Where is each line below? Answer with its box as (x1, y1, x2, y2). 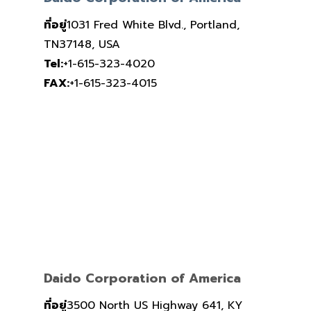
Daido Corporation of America (43, 269, 241, 289)
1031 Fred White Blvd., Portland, (66, 17, 239, 34)
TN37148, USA (43, 36, 120, 53)
